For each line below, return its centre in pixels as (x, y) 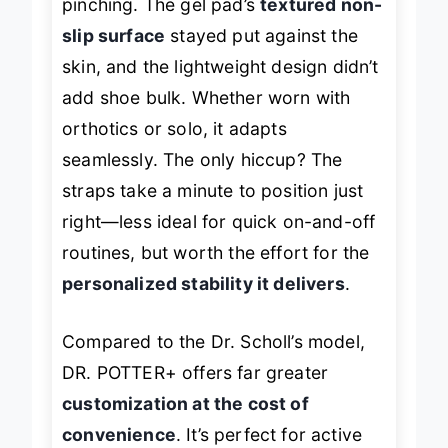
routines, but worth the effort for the (216, 253)
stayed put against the (261, 36)
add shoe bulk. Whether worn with (206, 98)
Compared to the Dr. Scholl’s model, (213, 341)
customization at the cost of (185, 403)
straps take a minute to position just (213, 191)
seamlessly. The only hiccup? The (202, 160)
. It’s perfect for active (269, 434)
